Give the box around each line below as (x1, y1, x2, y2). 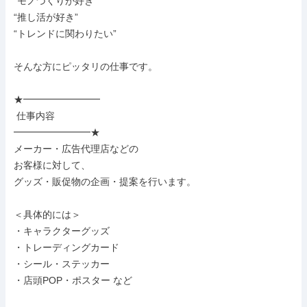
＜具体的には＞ (14, 209, 81, 220)
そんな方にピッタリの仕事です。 (14, 61, 158, 72)
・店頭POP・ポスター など (14, 275, 132, 286)
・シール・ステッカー (14, 258, 110, 269)
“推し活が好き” (14, 12, 78, 23)
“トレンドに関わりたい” (14, 28, 116, 39)
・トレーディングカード (14, 242, 119, 253)
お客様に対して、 (14, 160, 90, 171)
